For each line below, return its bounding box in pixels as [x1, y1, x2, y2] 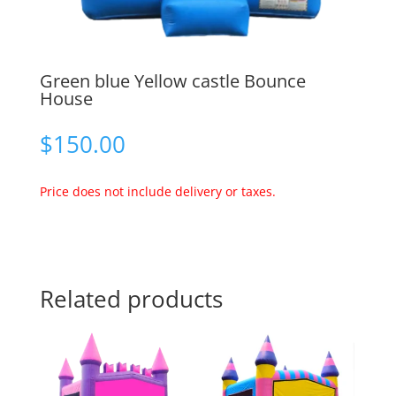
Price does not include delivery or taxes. [39, 183, 276, 201]
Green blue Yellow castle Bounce [39, 69, 306, 94]
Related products [39, 283, 223, 316]
